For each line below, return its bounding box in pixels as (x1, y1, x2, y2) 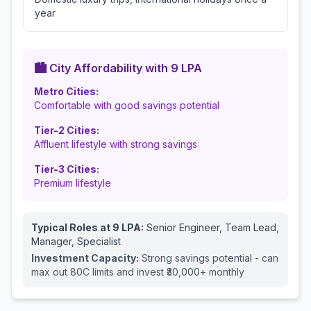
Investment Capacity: (31, 252, 139, 264)
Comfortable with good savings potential (34, 99, 219, 111)
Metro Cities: (34, 85, 99, 97)
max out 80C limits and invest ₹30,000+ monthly (31, 266, 244, 278)
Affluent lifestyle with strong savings (34, 138, 197, 150)
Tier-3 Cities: (34, 163, 99, 175)
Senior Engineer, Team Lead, (146, 221, 279, 233)
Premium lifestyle (34, 177, 111, 189)
